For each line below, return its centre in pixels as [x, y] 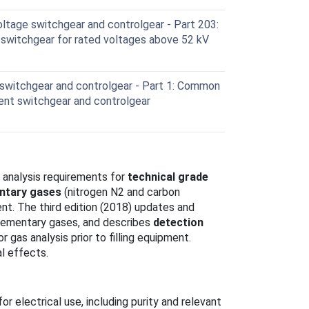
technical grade [168, 177]
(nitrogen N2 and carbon [121, 192]
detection [178, 222]
